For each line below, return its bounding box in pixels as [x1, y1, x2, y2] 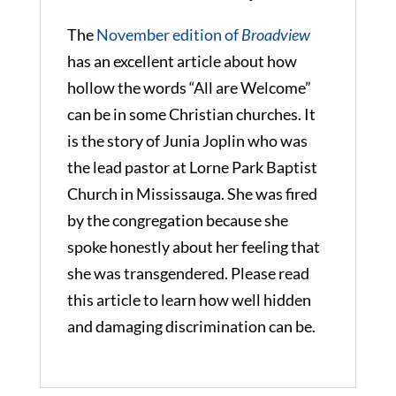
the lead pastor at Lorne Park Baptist [66, 156, 317, 177]
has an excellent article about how [66, 50, 297, 71]
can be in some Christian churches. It [66, 103, 316, 124]
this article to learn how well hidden [66, 289, 311, 309]
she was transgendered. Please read [66, 263, 309, 283]
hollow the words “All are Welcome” [66, 77, 311, 97]
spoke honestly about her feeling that [66, 236, 320, 256]
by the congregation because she [66, 209, 288, 230]
